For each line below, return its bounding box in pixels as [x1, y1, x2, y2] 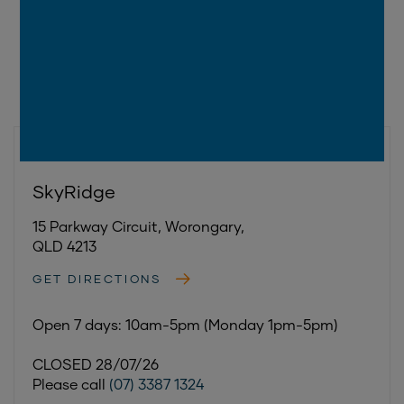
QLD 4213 [32, 236, 96, 254]
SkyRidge [32, 179, 115, 202]
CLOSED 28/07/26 [32, 354, 159, 372]
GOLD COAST [32, 144, 116, 161]
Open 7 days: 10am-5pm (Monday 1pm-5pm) [32, 315, 338, 333]
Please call [32, 374, 109, 392]
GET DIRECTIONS [32, 271, 162, 286]
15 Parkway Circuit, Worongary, [32, 216, 244, 234]
